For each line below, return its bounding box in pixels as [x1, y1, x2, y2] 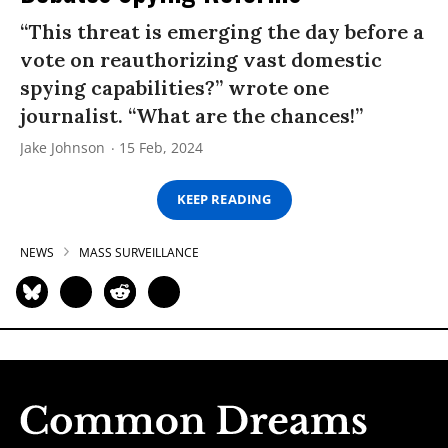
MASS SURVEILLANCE [79, 243, 199, 261]
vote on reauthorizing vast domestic [20, 46, 382, 72]
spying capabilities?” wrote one [20, 74, 329, 100]
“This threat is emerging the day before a [20, 18, 424, 44]
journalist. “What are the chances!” [20, 102, 363, 128]
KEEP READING [177, 190, 271, 209]
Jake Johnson [20, 137, 105, 157]
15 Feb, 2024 [119, 137, 203, 157]
